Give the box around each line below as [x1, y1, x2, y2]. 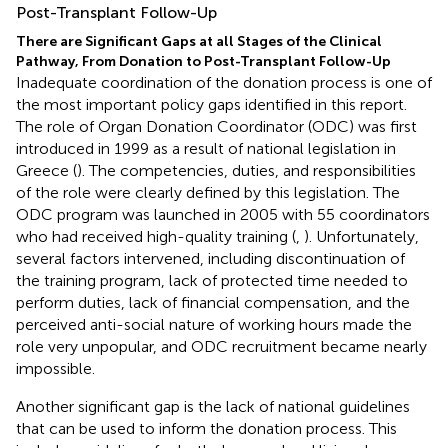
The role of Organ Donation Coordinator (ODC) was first [16, 116, 417, 136]
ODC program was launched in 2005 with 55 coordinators [16, 204, 430, 224]
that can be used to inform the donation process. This [16, 418, 397, 438]
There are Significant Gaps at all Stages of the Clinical [16, 32, 382, 50]
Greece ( [16, 160, 77, 180]
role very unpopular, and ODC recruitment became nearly [16, 336, 427, 356]
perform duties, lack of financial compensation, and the [16, 292, 410, 312]
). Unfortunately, [304, 226, 419, 246]
